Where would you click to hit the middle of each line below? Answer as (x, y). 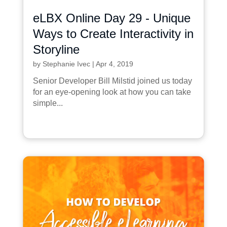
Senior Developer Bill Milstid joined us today (112, 81)
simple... (48, 103)
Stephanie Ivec (66, 64)
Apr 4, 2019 (114, 64)
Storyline (56, 49)
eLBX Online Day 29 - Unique (111, 18)
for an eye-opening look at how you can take (112, 92)
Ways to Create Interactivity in (113, 33)
